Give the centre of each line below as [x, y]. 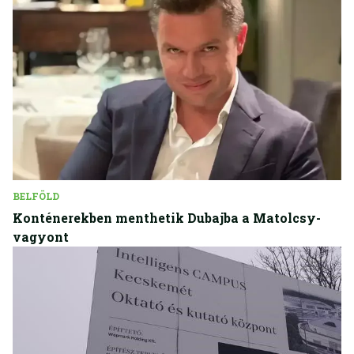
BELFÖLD [36, 196]
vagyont [41, 236]
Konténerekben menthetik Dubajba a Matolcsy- [167, 217]
